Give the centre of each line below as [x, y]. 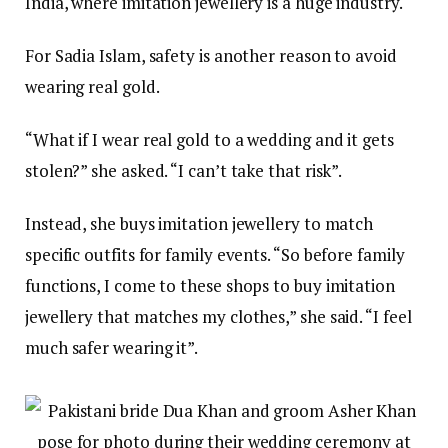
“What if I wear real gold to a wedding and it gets [209, 140]
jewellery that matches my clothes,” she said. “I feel [218, 317]
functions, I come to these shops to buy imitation [210, 286]
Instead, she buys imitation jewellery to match [199, 224]
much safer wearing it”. [112, 348]
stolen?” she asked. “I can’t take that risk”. [184, 171]
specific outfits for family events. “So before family [215, 255]
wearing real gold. [92, 87]
